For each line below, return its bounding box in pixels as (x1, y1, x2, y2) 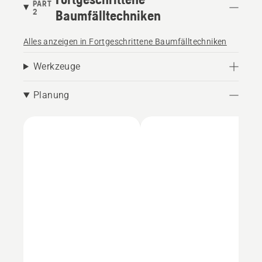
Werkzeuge (33, 60, 81, 72)
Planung (33, 89, 70, 101)
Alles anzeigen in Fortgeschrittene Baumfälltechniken (23, 36, 227, 46)
